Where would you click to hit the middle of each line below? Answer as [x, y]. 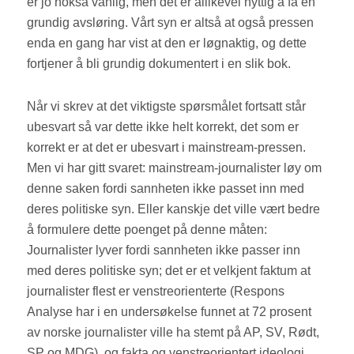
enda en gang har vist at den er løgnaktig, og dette [167, 43]
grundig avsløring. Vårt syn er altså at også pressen [171, 23]
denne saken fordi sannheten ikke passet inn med [166, 189]
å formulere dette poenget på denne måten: [147, 230]
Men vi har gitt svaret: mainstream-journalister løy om [175, 168]
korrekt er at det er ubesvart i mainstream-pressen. [167, 148]
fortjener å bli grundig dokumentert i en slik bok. [162, 64]
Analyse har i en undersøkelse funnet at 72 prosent [169, 312]
